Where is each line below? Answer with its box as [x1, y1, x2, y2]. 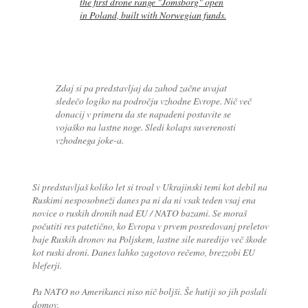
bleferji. [32, 258, 62, 272]
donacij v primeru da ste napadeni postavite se [56, 107, 232, 121]
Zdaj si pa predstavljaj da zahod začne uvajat [56, 81, 228, 95]
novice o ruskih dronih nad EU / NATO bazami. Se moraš [32, 206, 247, 220]
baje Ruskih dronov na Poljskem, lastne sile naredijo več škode [32, 232, 267, 246]
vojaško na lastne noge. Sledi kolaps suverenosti [56, 120, 236, 134]
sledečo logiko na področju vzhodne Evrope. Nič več [56, 94, 252, 108]
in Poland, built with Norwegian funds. [79, 8, 226, 22]
